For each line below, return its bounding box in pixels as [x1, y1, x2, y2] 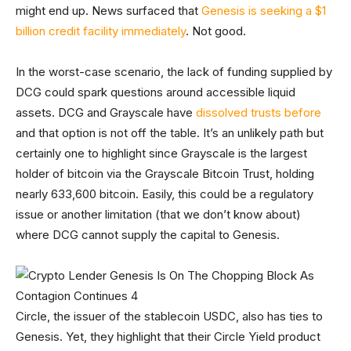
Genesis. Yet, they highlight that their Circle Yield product [16, 329, 320, 345]
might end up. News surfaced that [16, 3, 201, 19]
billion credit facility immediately [16, 24, 186, 39]
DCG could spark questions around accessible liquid [16, 85, 295, 100]
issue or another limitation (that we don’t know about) [16, 207, 301, 223]
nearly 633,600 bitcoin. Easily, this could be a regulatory [16, 186, 313, 202]
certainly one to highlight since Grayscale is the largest [16, 146, 307, 161]
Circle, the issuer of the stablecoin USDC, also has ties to [16, 309, 323, 324]
